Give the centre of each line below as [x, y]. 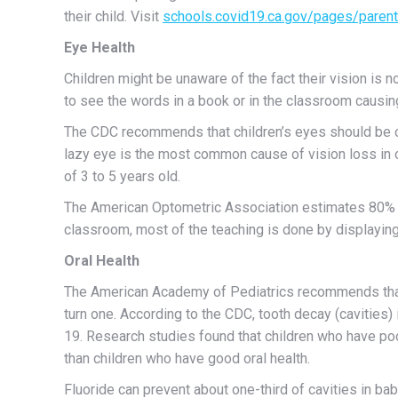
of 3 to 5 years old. [122, 176]
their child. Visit [113, 16]
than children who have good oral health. [187, 358]
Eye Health [99, 47]
